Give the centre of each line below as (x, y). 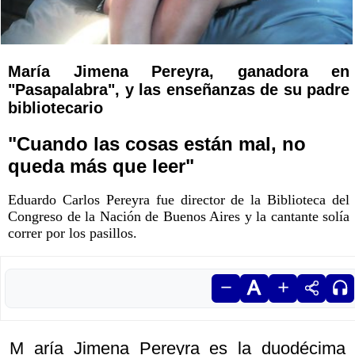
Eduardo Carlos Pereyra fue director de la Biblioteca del (179, 199)
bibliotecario (55, 107)
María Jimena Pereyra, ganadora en (179, 71)
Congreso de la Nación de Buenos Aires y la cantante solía (179, 216)
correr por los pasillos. (73, 233)
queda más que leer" (101, 166)
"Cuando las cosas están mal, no (157, 143)
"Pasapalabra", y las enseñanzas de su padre (179, 89)
